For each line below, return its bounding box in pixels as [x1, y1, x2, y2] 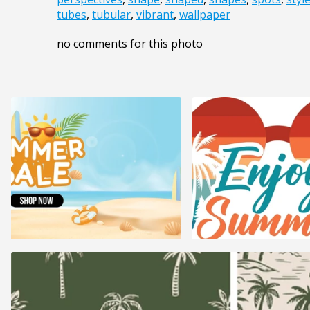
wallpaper [179, 7, 230, 23]
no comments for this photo [57, 36, 203, 52]
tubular [92, 7, 131, 23]
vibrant [136, 7, 174, 23]
